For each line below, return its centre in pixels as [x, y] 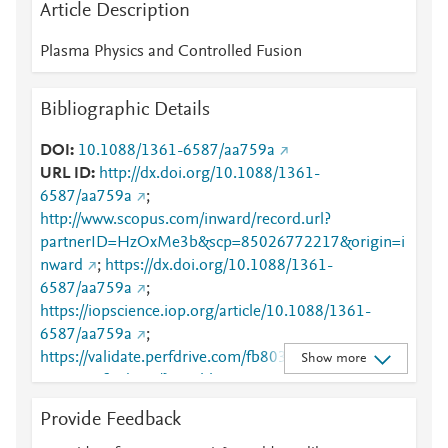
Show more [333, 358]
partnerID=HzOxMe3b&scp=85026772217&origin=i [222, 243]
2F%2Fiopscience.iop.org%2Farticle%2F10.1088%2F [223, 427]
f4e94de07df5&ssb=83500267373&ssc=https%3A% [221, 404]
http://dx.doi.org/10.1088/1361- [209, 174]
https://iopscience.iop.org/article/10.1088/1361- [205, 312]
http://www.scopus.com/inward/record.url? [185, 220]
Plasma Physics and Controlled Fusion [171, 52]
